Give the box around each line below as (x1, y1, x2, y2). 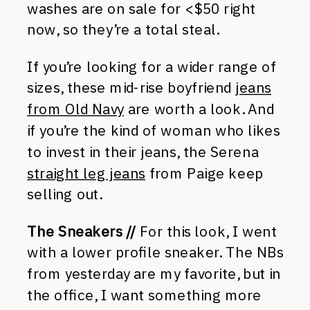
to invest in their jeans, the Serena (27, 142, 259, 161)
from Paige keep (145, 163, 264, 183)
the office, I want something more (27, 286, 262, 304)
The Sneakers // (27, 221, 136, 241)
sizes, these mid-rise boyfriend (27, 78, 236, 97)
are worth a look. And (124, 100, 275, 118)
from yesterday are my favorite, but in (27, 264, 281, 283)
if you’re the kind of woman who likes (27, 121, 280, 140)
